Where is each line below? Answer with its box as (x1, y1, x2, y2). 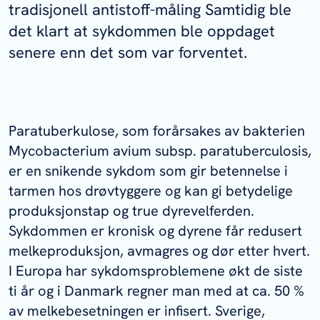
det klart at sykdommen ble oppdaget (9, 21, 275, 41)
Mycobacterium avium (9, 141, 151, 160)
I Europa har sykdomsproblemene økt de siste (9, 261, 303, 280)
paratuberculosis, (200, 141, 311, 160)
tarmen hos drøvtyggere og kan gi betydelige (9, 181, 293, 200)
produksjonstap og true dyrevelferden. (9, 201, 254, 220)
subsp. (151, 141, 200, 160)
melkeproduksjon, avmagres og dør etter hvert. (9, 241, 310, 260)
